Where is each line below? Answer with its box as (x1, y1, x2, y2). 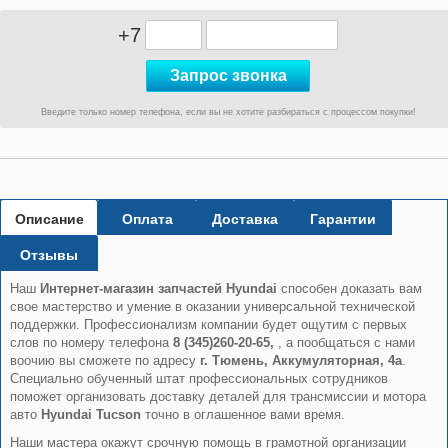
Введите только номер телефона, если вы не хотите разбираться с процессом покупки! (40, 107, 416, 117)
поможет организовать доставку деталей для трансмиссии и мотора (9, 389, 426, 404)
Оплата (121, 211, 173, 227)
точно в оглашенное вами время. (140, 407, 345, 422)
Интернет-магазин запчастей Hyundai (39, 281, 277, 296)
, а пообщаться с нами (273, 335, 415, 350)
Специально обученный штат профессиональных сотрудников (9, 371, 388, 386)
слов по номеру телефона (9, 335, 173, 350)
